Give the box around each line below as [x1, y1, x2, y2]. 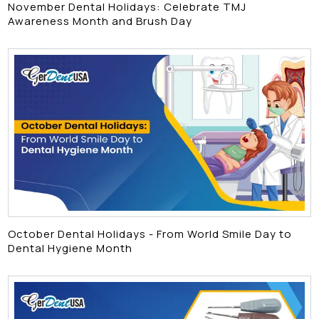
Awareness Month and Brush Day [8, 14, 193, 29]
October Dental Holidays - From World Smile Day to [8, 226, 293, 241]
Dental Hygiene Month [8, 240, 133, 256]
